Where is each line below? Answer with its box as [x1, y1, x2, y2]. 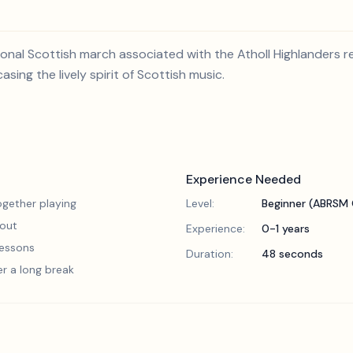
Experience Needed [186, 171, 301, 188]
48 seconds [262, 247, 323, 261]
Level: [186, 196, 214, 210]
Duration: [186, 247, 233, 261]
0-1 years [262, 221, 310, 236]
